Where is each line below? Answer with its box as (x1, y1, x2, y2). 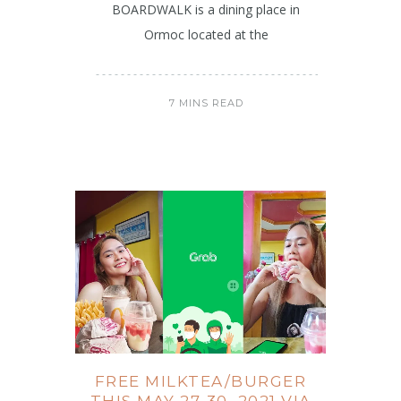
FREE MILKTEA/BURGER (94, 371, 307, 390)
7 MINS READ (168, 97, 243, 110)
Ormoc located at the (143, 26, 269, 44)
